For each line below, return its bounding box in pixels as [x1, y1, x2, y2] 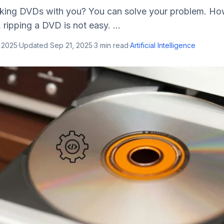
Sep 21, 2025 [50, 41, 92, 49]
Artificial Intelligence [130, 41, 195, 49]
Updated [19, 41, 50, 49]
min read [98, 41, 128, 49]
